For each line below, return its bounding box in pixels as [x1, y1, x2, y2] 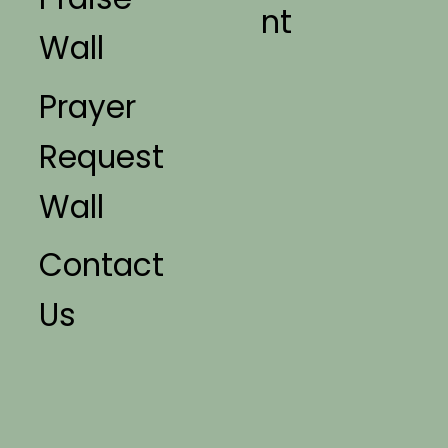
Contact [39, 243, 165, 288]
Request [39, 134, 165, 179]
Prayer [39, 84, 137, 129]
